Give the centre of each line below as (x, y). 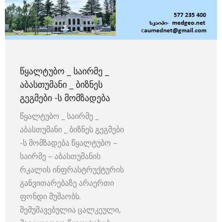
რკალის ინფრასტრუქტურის (73, 170)
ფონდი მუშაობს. (50, 196)
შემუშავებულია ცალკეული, (70, 210)
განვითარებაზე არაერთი (67, 183)
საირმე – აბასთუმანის (60, 156)
